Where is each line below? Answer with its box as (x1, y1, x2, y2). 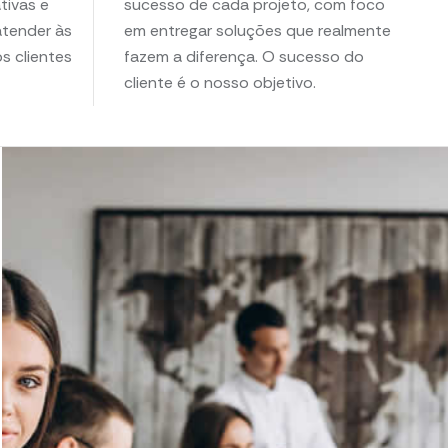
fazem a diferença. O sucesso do (124, 46, 365, 67)
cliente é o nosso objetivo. (124, 72, 317, 93)
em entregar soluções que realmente (124, 20, 392, 41)
